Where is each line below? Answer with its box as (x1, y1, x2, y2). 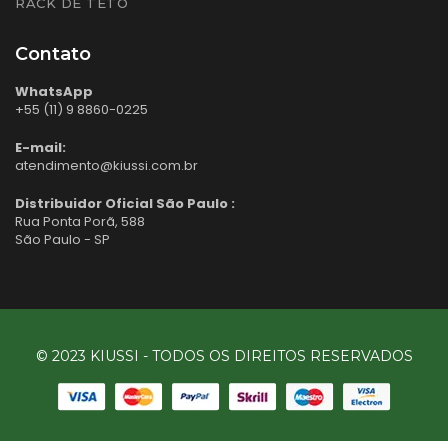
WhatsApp (15, 81, 93, 101)
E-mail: (15, 137, 66, 157)
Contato (15, 42, 91, 65)
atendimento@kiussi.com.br (15, 155, 198, 175)
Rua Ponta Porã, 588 (15, 211, 145, 231)
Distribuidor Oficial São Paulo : (15, 193, 235, 213)
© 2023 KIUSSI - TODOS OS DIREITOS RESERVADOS (35, 346, 413, 365)
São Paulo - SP (15, 229, 110, 249)
